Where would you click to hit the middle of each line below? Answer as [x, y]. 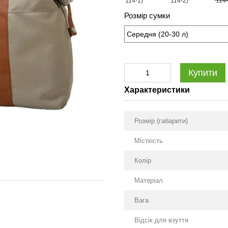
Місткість [149, 141]
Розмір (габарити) [161, 121]
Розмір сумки [147, 16]
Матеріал [149, 180]
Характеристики [157, 90]
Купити [203, 73]
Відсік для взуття [161, 220]
